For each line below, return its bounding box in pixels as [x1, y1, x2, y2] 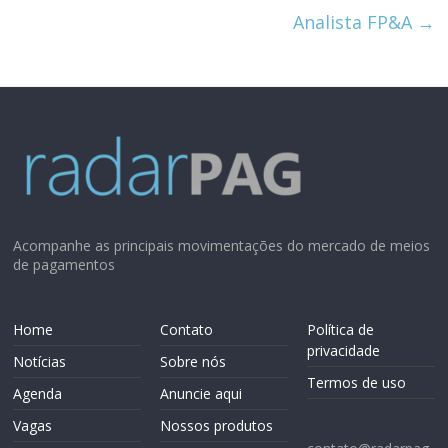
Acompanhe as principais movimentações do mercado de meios [13, 235, 431, 255]
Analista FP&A [292, 9, 417, 34]
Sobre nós [160, 351, 227, 371]
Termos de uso [306, 372, 406, 392]
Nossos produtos [160, 415, 274, 435]
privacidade [306, 340, 380, 360]
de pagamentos [13, 254, 116, 274]
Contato [160, 319, 214, 339]
